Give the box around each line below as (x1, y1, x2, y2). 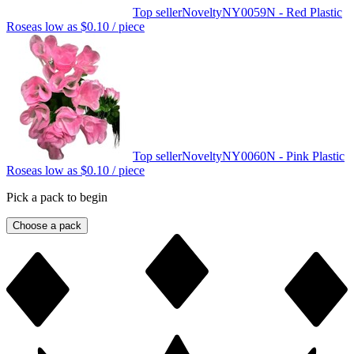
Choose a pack (13, 220, 81, 232)
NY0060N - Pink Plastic (222, 149, 345, 164)
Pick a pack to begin (6, 190, 107, 205)
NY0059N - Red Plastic (222, 6, 342, 20)
